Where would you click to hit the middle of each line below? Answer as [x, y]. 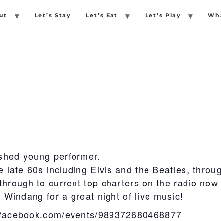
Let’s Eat [102, 16]
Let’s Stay [53, 16]
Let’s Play [163, 16]
